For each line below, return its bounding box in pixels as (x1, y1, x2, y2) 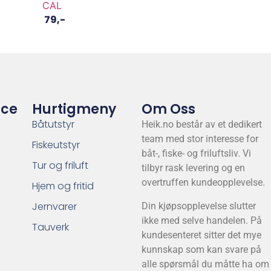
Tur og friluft (31, 158, 88, 173)
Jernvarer (31, 200, 77, 214)
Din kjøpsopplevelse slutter (142, 200, 256, 212)
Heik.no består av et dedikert (142, 119, 263, 131)
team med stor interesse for (142, 133, 259, 145)
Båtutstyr (31, 117, 74, 132)
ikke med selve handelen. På (142, 214, 263, 226)
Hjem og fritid (31, 179, 94, 194)
